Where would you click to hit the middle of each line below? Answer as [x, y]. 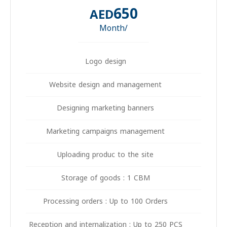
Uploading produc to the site [121, 155]
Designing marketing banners [121, 108]
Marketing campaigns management [121, 132]
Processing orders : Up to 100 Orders [121, 202]
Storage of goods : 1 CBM [121, 178]
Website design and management [121, 85]
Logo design [121, 62]
